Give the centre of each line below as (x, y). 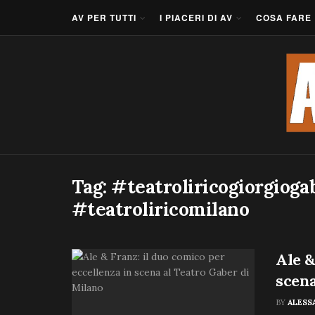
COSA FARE (284, 18)
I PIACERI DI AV (196, 18)
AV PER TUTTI (104, 18)
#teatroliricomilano (161, 209)
